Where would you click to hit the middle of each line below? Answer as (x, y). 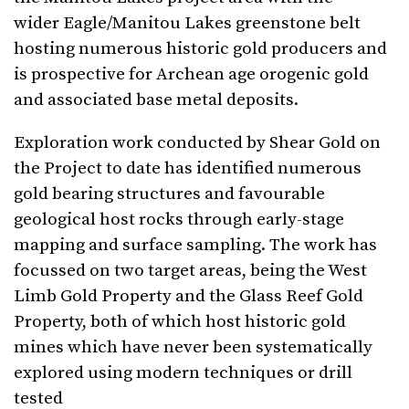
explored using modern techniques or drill (183, 373)
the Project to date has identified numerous (188, 169)
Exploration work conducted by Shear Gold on (197, 143)
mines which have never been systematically (193, 348)
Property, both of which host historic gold (180, 322)
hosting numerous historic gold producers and (200, 49)
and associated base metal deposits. (156, 100)
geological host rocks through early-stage (179, 220)
